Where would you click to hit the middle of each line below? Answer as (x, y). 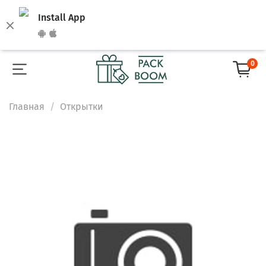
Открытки (82, 106)
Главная (27, 106)
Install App (62, 17)
